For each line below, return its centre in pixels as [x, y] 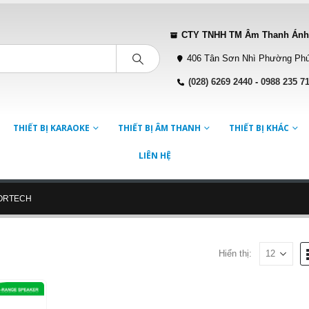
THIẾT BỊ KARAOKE [51, 128]
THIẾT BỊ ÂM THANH [159, 128]
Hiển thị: [235, 254]
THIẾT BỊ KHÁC [259, 128]
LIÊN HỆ [154, 156]
